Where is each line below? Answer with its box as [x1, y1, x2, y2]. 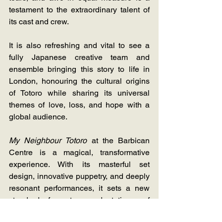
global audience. [9, 112, 67, 122]
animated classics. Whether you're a [9, 207, 150, 217]
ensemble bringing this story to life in [9, 64, 150, 74]
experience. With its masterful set [9, 160, 150, 169]
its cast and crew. [9, 17, 69, 27]
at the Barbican [87, 136, 150, 146]
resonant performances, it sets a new [9, 183, 150, 193]
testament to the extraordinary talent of [9, 5, 150, 15]
